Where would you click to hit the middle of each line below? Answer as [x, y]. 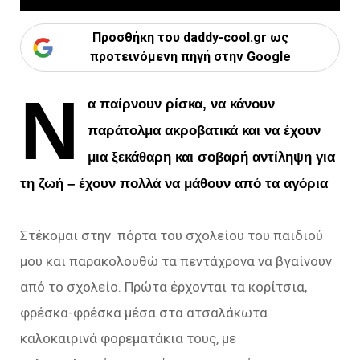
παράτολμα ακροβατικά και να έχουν [205, 131]
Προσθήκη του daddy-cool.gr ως [190, 37]
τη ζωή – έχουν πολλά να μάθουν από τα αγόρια [174, 184]
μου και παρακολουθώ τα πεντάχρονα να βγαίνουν [176, 261]
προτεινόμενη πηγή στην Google [190, 57]
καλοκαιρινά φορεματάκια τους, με [128, 338]
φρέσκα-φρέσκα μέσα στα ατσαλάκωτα [144, 313]
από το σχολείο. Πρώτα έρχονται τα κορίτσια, [164, 287]
